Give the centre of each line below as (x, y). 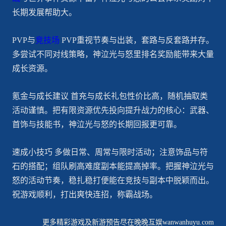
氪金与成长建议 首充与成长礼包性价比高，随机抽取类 (110, 96)
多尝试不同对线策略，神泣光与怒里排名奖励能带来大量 (113, 54)
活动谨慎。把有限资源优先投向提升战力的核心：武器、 (113, 110)
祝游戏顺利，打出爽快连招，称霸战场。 (84, 194)
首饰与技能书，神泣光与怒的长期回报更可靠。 (97, 124)
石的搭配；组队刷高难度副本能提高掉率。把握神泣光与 (113, 166)
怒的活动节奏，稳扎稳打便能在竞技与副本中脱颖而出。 (113, 180)
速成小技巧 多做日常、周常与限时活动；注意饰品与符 (110, 152)
